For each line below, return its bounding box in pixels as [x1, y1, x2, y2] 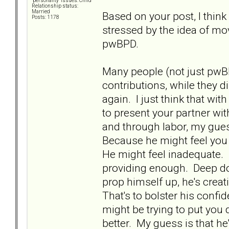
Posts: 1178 [32, 14, 59, 20]
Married [32, 9, 50, 15]
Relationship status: [32, 3, 78, 9]
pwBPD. [102, 37, 139, 50]
